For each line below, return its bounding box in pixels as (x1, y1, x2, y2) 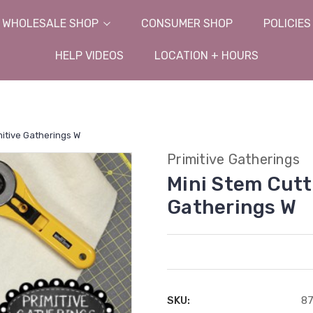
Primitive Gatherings (167, 151, 300, 168)
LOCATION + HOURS (154, 49, 259, 62)
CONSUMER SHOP (141, 17, 233, 30)
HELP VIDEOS (54, 49, 124, 62)
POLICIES (263, 17, 311, 30)
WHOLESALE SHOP (2, 17, 99, 30)
